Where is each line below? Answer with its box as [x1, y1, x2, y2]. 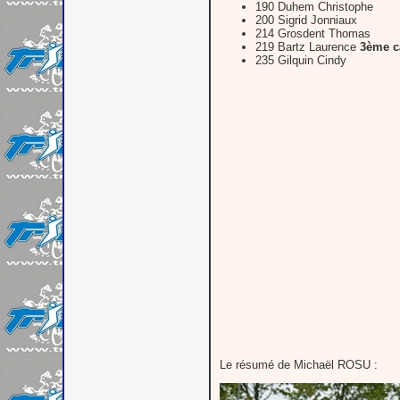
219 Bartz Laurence [255, 39, 360, 54]
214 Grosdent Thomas [255, 26, 371, 40]
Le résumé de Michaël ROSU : [220, 357, 378, 371]
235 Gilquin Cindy [255, 53, 346, 67]
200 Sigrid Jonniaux [255, 12, 357, 27]
